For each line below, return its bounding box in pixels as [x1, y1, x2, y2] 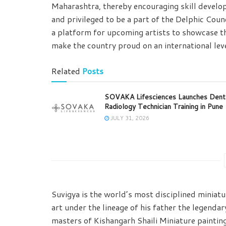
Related [51, 65, 80, 77]
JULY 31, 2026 [109, 114, 149, 123]
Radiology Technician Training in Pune [104, 101, 223, 112]
